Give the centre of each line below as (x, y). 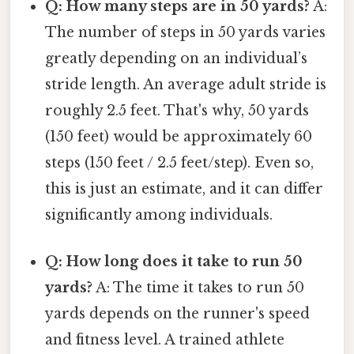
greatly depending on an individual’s (177, 58)
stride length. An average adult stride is (186, 84)
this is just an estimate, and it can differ (185, 188)
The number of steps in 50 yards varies (186, 32)
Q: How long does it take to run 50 (174, 261)
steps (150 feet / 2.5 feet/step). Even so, (180, 162)
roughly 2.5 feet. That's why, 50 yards (177, 110)
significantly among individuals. (159, 215)
